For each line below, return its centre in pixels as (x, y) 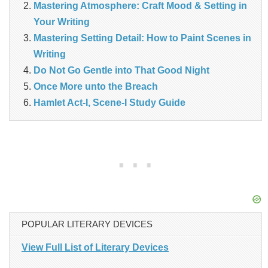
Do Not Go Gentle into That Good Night (121, 70)
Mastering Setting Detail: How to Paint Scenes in (142, 38)
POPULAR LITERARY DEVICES (87, 224)
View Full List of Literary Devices (95, 247)
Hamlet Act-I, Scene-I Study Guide (109, 102)
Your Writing (62, 22)
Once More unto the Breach (96, 86)
